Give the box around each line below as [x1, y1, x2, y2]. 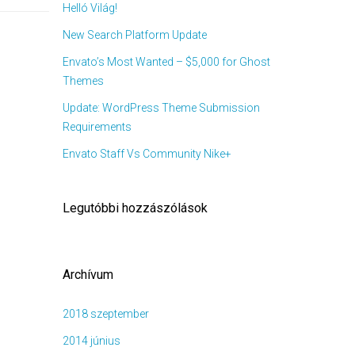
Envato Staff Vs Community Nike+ [62, 147, 231, 160]
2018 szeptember [62, 307, 149, 320]
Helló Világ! [62, 2, 117, 14]
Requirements [62, 120, 132, 133]
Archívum [62, 267, 113, 282]
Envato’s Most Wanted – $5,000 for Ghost [62, 55, 270, 68]
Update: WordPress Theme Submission [62, 101, 260, 114]
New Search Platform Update [62, 29, 207, 41]
